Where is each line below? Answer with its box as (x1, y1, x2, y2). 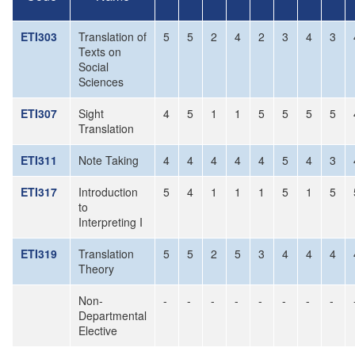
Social (78, 59, 109, 74)
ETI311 (21, 152, 57, 168)
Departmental (78, 307, 147, 323)
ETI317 (21, 184, 57, 200)
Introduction (78, 184, 138, 200)
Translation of (78, 29, 147, 44)
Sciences (78, 74, 124, 90)
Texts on (78, 44, 121, 59)
